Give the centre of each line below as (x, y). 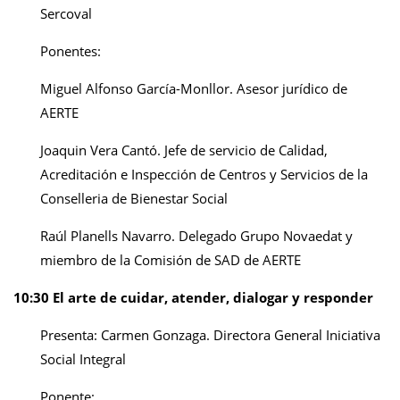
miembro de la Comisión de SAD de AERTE (171, 260)
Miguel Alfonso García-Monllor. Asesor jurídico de (194, 88)
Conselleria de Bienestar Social (134, 198)
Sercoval (66, 13)
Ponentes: (71, 51)
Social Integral (83, 359)
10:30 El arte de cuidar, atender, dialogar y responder (193, 297)
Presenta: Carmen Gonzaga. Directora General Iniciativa (210, 335)
